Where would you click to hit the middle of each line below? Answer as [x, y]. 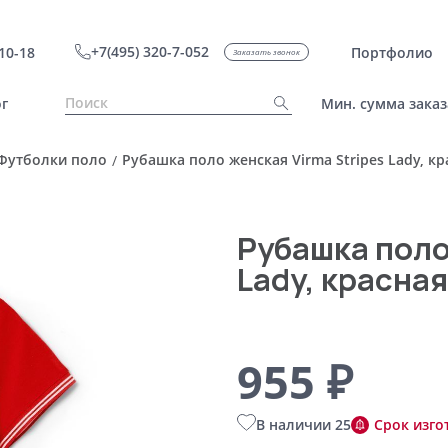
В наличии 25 [303, 424]
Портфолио [391, 52]
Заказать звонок [266, 51]
